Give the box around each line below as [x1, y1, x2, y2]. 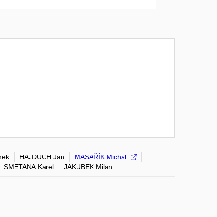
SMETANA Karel [4, 163, 54, 170]
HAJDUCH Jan [19, 153, 64, 161]
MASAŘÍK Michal [75, 153, 126, 161]
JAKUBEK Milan [64, 163, 112, 170]
